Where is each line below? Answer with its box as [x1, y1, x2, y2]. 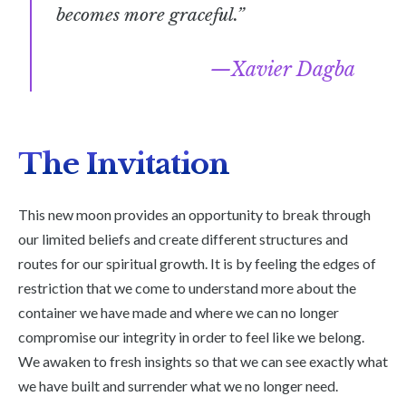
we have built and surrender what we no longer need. [18, 376, 341, 394]
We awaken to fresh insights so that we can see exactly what [18, 352, 388, 370]
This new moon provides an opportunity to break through [18, 205, 371, 223]
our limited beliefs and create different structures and [18, 229, 348, 247]
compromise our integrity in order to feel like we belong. [18, 327, 364, 345]
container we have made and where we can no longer [18, 303, 339, 321]
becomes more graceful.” [56, 3, 245, 25]
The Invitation [18, 145, 229, 182]
